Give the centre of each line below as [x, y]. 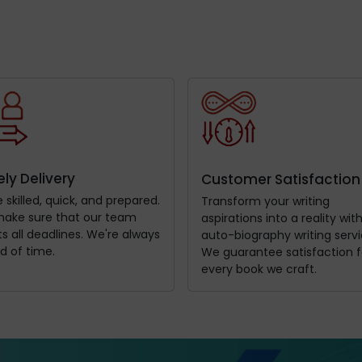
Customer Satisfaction [281, 179]
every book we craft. [259, 269]
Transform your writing [265, 201]
